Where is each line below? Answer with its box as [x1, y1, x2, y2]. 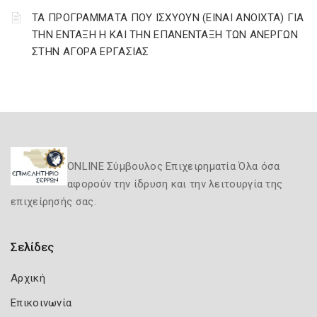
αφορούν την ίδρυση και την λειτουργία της [67, 178, 283, 190]
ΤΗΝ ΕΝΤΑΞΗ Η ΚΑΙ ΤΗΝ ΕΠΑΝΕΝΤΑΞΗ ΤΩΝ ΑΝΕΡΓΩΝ [32, 28, 298, 41]
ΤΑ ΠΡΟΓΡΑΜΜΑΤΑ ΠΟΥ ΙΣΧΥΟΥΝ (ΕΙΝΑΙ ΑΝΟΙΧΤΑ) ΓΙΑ [32, 11, 304, 24]
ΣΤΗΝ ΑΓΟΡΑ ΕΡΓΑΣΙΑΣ [32, 45, 149, 58]
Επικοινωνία [11, 296, 72, 309]
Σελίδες [11, 240, 54, 254]
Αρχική [11, 272, 45, 284]
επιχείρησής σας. [11, 195, 96, 208]
